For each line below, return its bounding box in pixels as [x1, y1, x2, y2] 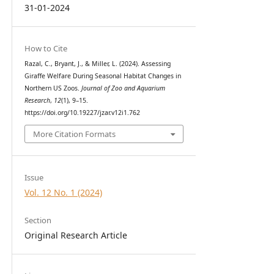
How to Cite [24, 42, 67, 54]
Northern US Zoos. [24, 83, 81, 92]
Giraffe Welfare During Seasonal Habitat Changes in [24, 71, 181, 80]
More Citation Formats [33, 128, 116, 140]
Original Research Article [24, 229, 127, 242]
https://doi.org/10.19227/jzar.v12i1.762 [24, 108, 140, 117]
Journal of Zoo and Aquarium [81, 83, 165, 92]
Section [24, 215, 51, 226]
